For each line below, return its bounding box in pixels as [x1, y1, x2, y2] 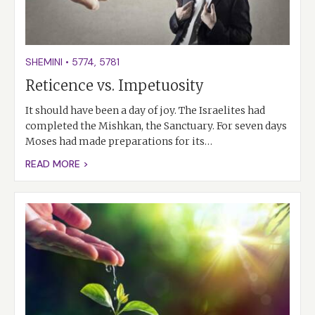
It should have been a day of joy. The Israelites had [25, 103, 265, 117]
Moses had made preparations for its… [25, 134, 212, 148]
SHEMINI [25, 55, 63, 68]
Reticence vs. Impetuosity [25, 76, 204, 94]
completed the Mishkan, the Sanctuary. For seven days [25, 119, 287, 132]
